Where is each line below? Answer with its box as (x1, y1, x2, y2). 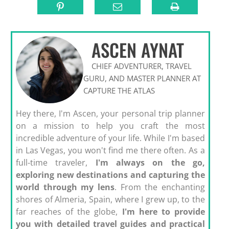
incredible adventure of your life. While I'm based (15, 132, 205, 144)
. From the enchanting (114, 181, 205, 193)
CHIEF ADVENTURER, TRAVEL (91, 60, 192, 71)
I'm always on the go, (95, 156, 205, 168)
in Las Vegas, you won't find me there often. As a (15, 144, 205, 156)
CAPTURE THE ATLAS (83, 85, 155, 96)
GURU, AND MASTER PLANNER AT (83, 73, 201, 83)
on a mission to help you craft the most (15, 120, 205, 131)
